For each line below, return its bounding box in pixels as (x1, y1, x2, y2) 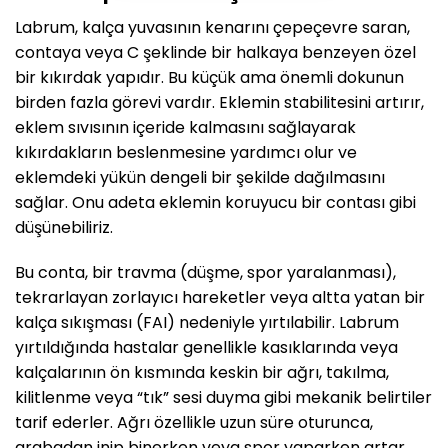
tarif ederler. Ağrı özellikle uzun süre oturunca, (15, 411, 373, 435)
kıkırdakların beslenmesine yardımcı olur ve (15, 140, 357, 164)
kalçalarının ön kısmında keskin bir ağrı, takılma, (15, 361, 389, 385)
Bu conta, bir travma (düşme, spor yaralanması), (15, 261, 396, 285)
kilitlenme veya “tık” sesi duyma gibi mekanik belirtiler (15, 386, 432, 410)
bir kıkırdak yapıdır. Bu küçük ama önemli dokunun (15, 65, 404, 89)
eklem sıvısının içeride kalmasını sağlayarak (15, 115, 356, 139)
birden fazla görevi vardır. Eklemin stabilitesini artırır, (15, 90, 424, 114)
